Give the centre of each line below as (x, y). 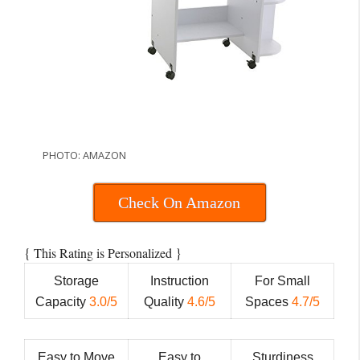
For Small (282, 280)
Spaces (268, 301)
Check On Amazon (179, 203)
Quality (166, 301)
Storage (76, 280)
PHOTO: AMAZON (84, 155)
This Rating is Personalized (104, 252)
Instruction (180, 280)
